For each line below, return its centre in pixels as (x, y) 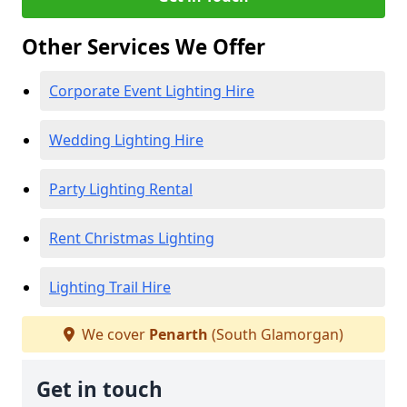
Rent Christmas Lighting (132, 238)
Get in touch (99, 389)
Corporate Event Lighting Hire (152, 91)
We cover (114, 334)
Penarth (179, 334)
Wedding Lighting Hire (126, 140)
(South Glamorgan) (276, 334)
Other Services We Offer (144, 47)
